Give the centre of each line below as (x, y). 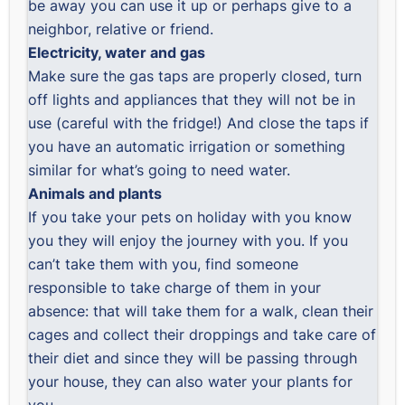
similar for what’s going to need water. (160, 170)
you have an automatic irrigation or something (187, 146)
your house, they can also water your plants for (191, 381)
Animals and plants (95, 193)
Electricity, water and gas (117, 52)
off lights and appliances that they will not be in (192, 99)
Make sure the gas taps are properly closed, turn (195, 76)
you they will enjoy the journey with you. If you (188, 240)
